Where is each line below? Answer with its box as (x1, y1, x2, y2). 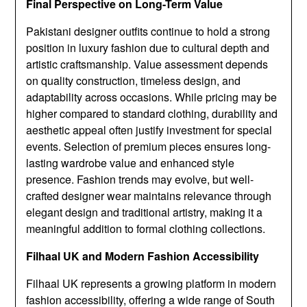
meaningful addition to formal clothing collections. (26, 221, 266, 237)
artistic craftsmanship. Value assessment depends (26, 56, 269, 73)
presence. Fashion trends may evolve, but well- (26, 171, 254, 188)
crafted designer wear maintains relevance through (26, 188, 272, 204)
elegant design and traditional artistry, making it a (26, 204, 263, 221)
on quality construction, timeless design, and (26, 73, 241, 89)
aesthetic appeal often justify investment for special (26, 122, 273, 138)
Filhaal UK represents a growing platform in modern (26, 275, 277, 292)
